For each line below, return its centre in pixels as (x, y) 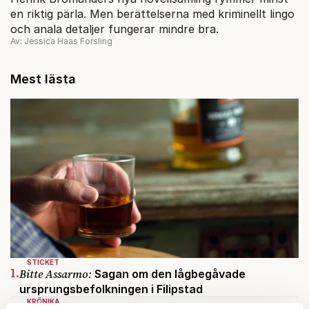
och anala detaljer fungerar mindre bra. (114, 29)
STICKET (43, 262)
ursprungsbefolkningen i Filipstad (111, 289)
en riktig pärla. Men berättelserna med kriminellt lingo (152, 13)
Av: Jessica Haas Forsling (61, 41)
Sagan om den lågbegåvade (169, 274)
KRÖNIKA (43, 302)
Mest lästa (43, 79)
